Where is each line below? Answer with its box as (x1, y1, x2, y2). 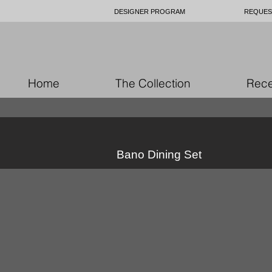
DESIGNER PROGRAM (114, 8, 185, 15)
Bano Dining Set (117, 148, 202, 161)
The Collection (115, 76, 191, 90)
